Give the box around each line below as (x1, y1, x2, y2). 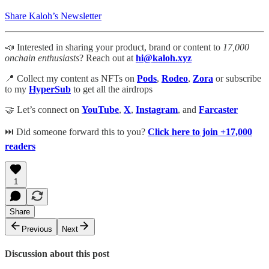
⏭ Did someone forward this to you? (5, 127, 145, 138)
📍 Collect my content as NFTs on (5, 73, 137, 84)
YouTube (82, 104, 119, 115)
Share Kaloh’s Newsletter (5, 11, 101, 22)
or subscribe (216, 73, 261, 84)
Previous (22, 225, 52, 234)
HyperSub (29, 84, 71, 95)
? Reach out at (79, 53, 136, 64)
